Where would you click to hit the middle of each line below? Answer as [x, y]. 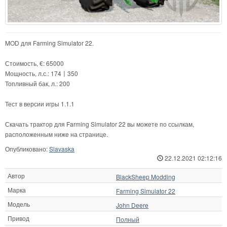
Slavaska [62, 148]
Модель [19, 204]
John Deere [132, 205]
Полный [128, 219]
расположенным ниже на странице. [56, 134]
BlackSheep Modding [146, 176]
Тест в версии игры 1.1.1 [40, 103]
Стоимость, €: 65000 [34, 63]
